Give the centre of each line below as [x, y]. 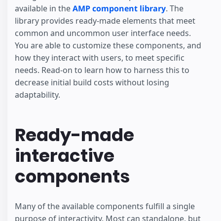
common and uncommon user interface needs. [103, 33]
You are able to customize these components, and [108, 46]
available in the [44, 9]
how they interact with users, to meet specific [100, 58]
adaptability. [37, 95]
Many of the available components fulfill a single [105, 206]
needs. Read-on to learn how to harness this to [102, 70]
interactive [65, 156]
